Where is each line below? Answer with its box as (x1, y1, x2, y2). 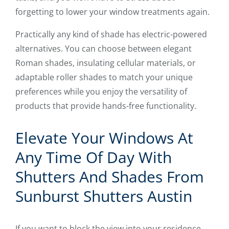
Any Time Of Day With (15, 147, 172, 168)
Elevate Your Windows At (15, 127, 193, 149)
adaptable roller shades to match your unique (15, 72, 193, 83)
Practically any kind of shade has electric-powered (15, 29, 207, 40)
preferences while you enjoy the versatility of (15, 86, 187, 98)
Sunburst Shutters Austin (15, 186, 192, 207)
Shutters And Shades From (15, 166, 204, 188)
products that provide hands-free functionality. (15, 100, 196, 112)
